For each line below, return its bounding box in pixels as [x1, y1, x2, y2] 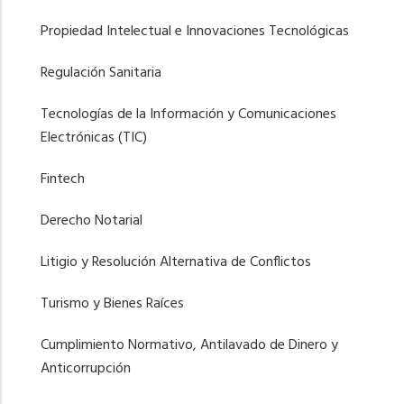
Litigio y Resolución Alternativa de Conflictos [41, 250, 311, 274]
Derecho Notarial [41, 208, 142, 233]
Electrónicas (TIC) [41, 125, 147, 150]
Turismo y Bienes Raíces [41, 291, 184, 316]
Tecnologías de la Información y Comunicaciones [41, 102, 336, 126]
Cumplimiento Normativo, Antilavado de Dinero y [41, 333, 338, 357]
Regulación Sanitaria [41, 60, 161, 85]
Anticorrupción [41, 356, 131, 381]
